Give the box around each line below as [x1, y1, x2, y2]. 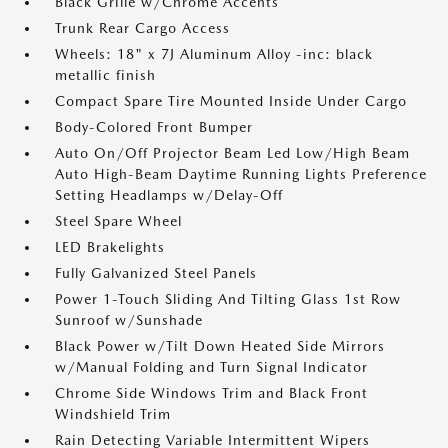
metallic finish [55, 67, 156, 83]
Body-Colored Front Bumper [55, 119, 253, 135]
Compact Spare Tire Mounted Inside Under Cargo [55, 93, 407, 109]
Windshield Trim [55, 406, 171, 422]
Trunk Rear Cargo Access [55, 20, 230, 36]
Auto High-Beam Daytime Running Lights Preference [55, 166, 427, 182]
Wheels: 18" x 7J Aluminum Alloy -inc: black [55, 46, 373, 62]
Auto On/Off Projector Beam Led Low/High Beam [55, 145, 410, 161]
